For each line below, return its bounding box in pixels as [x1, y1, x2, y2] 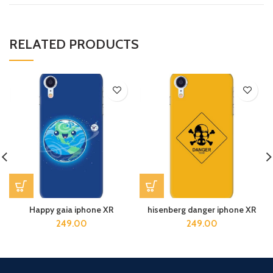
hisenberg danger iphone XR [147, 204, 256, 215]
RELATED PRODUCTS [9, 35, 139, 52]
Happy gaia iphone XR [29, 204, 113, 215]
